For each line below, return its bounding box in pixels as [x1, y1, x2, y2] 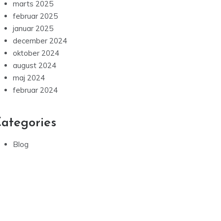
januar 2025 [13, 24, 53, 33]
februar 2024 [13, 85, 58, 95]
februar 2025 [13, 11, 58, 21]
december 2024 [13, 36, 67, 45]
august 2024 [13, 61, 56, 70]
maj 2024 [13, 73, 45, 82]
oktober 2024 [13, 48, 59, 58]
